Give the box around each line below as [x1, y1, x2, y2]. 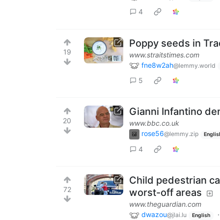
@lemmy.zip [164, 130, 198, 138]
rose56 [141, 129, 164, 138]
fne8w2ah [141, 60, 173, 69]
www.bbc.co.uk [129, 119, 179, 128]
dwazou [141, 210, 167, 219]
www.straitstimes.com [129, 50, 199, 59]
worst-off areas [129, 187, 202, 199]
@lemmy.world [173, 61, 216, 69]
